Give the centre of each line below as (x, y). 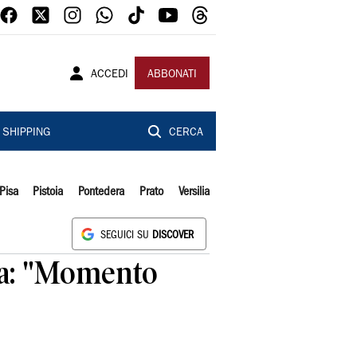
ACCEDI (110, 75)
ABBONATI (172, 75)
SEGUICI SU (126, 235)
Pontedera (102, 192)
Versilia (194, 192)
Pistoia (48, 192)
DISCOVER (173, 235)
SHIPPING (26, 133)
